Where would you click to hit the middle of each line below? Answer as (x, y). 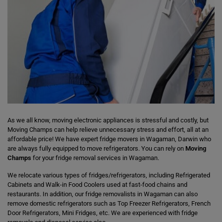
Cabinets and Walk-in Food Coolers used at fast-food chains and (97, 185)
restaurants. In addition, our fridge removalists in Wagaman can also (103, 194)
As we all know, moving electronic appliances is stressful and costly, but (108, 120)
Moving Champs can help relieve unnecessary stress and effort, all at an (108, 130)
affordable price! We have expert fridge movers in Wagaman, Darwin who (109, 139)
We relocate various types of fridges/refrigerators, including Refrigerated (109, 175)
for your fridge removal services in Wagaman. (95, 158)
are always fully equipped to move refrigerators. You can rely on (96, 148)
